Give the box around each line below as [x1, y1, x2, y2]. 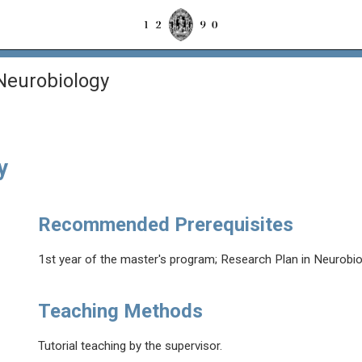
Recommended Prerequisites [38, 213, 294, 237]
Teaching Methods [38, 300, 204, 323]
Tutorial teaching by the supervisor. [38, 339, 223, 354]
